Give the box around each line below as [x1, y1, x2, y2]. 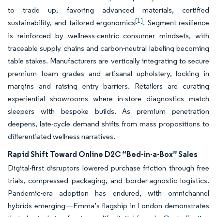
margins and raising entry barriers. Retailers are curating [8, 81, 209, 91]
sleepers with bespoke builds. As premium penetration [8, 107, 209, 116]
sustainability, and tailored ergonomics [8, 18, 136, 27]
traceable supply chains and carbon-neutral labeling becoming [8, 44, 209, 53]
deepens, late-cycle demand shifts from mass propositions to [8, 119, 209, 128]
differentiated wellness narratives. [8, 132, 115, 141]
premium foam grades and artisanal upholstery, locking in [8, 69, 209, 78]
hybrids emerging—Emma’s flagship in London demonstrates [8, 201, 209, 210]
